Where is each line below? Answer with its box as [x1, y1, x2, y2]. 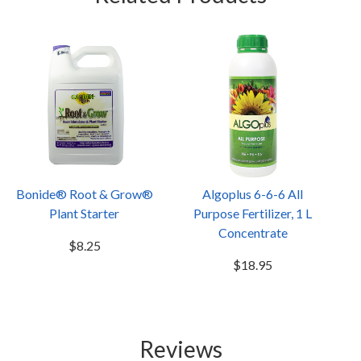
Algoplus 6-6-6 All [202, 186, 303, 201]
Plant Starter [49, 205, 119, 221]
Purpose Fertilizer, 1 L [193, 205, 312, 221]
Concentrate [218, 225, 288, 240]
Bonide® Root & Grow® [15, 186, 153, 201]
